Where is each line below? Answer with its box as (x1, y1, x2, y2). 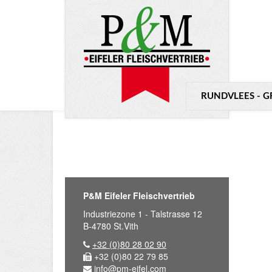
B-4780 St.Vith (83, 220, 138, 232)
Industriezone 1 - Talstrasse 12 (83, 208, 202, 220)
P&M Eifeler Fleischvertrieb (83, 189, 195, 202)
